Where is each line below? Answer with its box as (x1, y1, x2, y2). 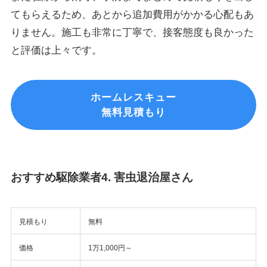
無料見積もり (101, 107, 166, 119)
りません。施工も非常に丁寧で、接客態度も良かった (10, 27, 254, 39)
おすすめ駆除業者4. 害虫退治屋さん (10, 170, 193, 184)
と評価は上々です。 (10, 45, 102, 57)
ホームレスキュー (91, 92, 176, 104)
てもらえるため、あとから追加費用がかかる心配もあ (10, 9, 254, 21)
